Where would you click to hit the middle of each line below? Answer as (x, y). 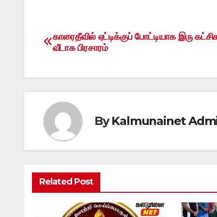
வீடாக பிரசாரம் (81, 47)
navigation (82, 60)
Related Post (66, 181)
